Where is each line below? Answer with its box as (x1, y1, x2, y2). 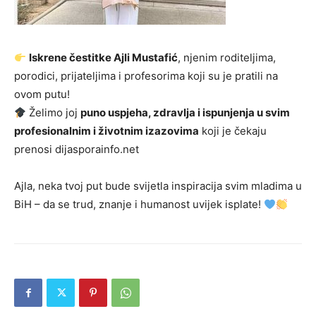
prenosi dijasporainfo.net (14, 142, 139, 156)
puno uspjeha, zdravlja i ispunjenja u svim (80, 106, 291, 119)
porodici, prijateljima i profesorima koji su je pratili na (14, 69, 278, 83)
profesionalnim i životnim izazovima (14, 124, 199, 138)
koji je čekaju (199, 124, 267, 138)
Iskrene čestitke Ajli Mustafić (29, 51, 178, 64)
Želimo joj (26, 106, 81, 119)
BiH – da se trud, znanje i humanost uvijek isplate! (14, 197, 264, 211)
